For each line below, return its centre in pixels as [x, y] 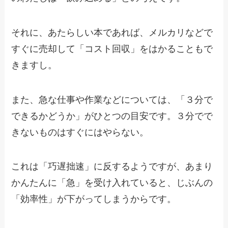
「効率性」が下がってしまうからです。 [94, 199]
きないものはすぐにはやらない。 [80, 132]
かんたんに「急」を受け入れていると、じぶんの [112, 183]
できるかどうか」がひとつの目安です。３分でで [112, 116]
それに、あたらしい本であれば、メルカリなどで [112, 32]
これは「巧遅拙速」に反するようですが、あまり [112, 167]
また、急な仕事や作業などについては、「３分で [112, 99]
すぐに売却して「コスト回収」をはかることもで [112, 49]
